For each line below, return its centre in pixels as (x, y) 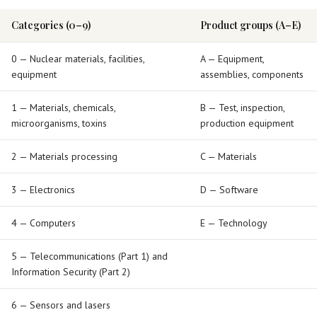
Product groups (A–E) (250, 25)
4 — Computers (44, 223)
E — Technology (234, 223)
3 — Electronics (43, 190)
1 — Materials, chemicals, (64, 108)
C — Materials (229, 156)
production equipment (247, 123)
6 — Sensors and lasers (61, 305)
